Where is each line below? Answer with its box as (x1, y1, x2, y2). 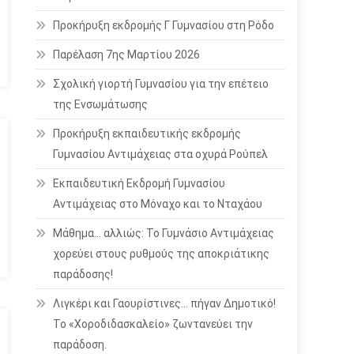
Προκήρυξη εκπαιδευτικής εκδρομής (53, 127, 242, 140)
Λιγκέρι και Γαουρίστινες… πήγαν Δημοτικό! (53, 297, 277, 310)
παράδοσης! (53, 268, 114, 281)
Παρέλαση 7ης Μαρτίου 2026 (53, 48, 201, 61)
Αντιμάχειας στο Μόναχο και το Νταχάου (53, 198, 263, 210)
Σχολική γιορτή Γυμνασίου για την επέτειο (53, 77, 269, 90)
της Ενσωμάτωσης (53, 98, 149, 111)
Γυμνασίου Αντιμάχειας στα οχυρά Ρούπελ (53, 148, 269, 160)
